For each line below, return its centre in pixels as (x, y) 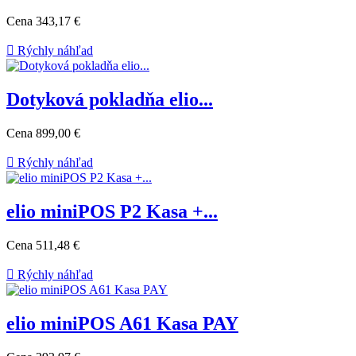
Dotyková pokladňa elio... (110, 100)
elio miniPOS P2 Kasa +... (112, 211)
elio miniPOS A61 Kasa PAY (122, 323)
